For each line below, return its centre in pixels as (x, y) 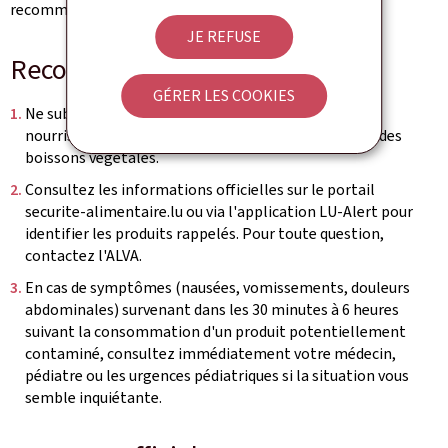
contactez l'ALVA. (83, 255)
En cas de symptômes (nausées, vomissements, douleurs (217, 287)
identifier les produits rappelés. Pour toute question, (204, 233)
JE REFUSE (224, 36)
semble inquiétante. (93, 397)
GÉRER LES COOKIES (224, 95)
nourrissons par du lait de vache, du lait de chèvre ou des (213, 135)
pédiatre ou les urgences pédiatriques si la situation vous (217, 375)
